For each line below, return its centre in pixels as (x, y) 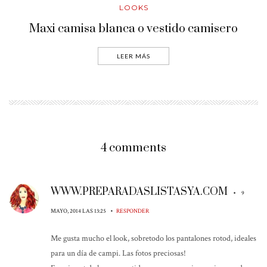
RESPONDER (133, 211)
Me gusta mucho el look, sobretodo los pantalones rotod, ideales (153, 239)
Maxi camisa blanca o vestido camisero (133, 29)
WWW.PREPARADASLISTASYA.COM (139, 192)
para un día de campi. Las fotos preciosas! (118, 254)
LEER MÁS (133, 56)
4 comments (133, 148)
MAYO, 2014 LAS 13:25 (79, 211)
